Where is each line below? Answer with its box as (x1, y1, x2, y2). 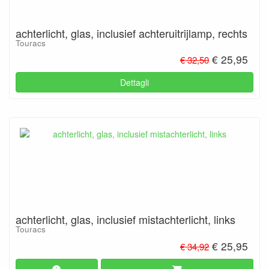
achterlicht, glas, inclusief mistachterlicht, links (16, 211, 235, 228)
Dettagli (120, 76, 149, 89)
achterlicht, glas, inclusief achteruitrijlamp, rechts (16, 25, 247, 41)
